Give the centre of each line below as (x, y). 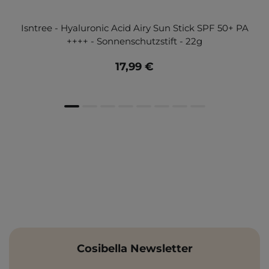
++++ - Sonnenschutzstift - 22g (134, 41)
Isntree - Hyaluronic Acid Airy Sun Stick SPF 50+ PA (134, 28)
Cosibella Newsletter (134, 249)
